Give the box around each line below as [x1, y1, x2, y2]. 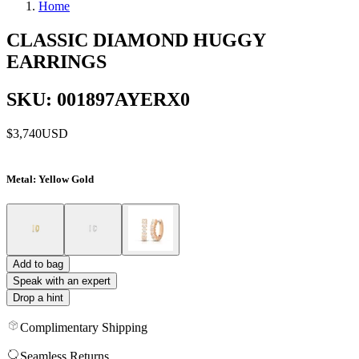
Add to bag [13, 257, 63, 270]
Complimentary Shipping [20, 320, 147, 334]
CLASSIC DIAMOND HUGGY [6, 29, 265, 50]
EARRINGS [6, 50, 107, 72]
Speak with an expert [13, 274, 111, 287]
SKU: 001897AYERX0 [6, 88, 190, 110]
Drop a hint [13, 291, 63, 304]
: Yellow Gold [33, 172, 94, 185]
